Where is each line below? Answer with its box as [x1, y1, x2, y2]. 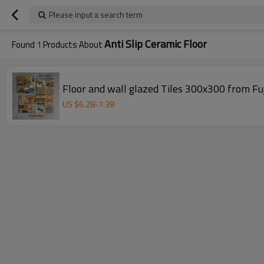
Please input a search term [49, 8, 143, 21]
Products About [41, 38, 104, 51]
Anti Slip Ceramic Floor [104, 36, 207, 52]
